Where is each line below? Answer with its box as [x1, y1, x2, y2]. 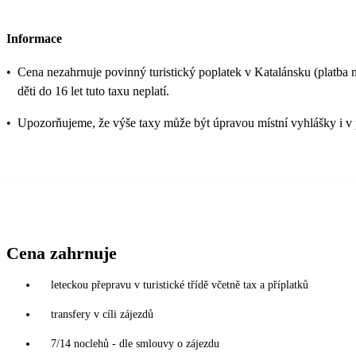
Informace [6, 32, 62, 46]
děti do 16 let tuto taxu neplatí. [17, 84, 169, 99]
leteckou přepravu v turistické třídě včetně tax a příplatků [51, 279, 308, 292]
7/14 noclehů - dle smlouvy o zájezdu [51, 338, 219, 350]
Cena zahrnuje [6, 243, 117, 264]
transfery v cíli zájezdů [51, 308, 153, 321]
